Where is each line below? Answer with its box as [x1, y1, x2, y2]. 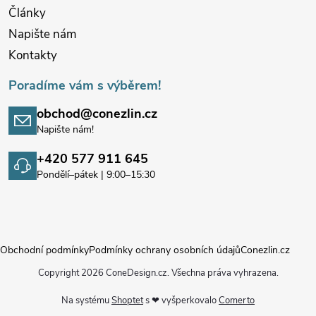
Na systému [61, 294, 111, 308]
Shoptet [111, 294, 143, 308]
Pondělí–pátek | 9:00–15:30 [37, 168, 155, 182]
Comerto [219, 294, 255, 308]
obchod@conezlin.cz [37, 105, 157, 123]
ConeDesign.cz [105, 267, 167, 280]
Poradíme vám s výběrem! [8, 77, 161, 95]
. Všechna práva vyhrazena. [166, 267, 279, 280]
